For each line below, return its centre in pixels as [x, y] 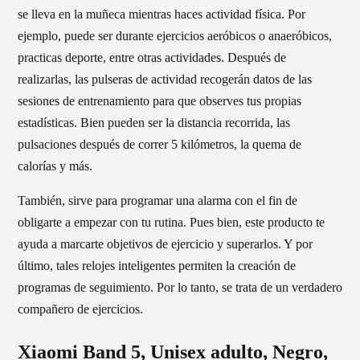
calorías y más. [55, 166]
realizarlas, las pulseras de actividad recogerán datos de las [165, 80]
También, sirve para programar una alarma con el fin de [157, 201]
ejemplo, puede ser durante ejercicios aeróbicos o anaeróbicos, [175, 36]
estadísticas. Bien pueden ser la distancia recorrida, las [154, 123]
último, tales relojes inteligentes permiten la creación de [157, 266]
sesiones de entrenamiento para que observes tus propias [160, 101]
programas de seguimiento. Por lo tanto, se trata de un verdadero [180, 288]
